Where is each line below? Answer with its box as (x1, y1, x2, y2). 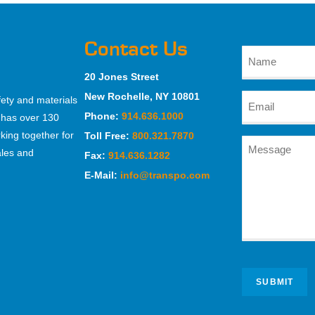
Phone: (84, 110, 122, 122)
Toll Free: (84, 130, 132, 142)
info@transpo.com (120, 169, 210, 181)
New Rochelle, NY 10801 (84, 91, 200, 103)
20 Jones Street (84, 71, 159, 83)
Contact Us (84, 37, 188, 62)
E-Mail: (84, 169, 120, 181)
